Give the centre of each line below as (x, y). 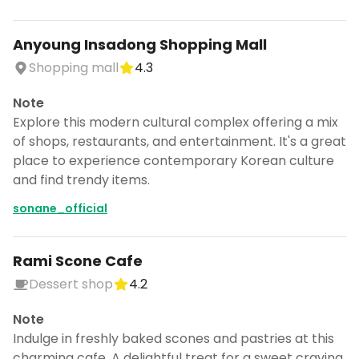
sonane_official (60, 208)
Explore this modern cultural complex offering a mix (175, 122)
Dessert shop (71, 284)
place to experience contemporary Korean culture (173, 161)
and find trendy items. (81, 180)
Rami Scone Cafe (78, 261)
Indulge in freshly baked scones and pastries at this (173, 339)
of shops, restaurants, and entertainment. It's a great (179, 141)
